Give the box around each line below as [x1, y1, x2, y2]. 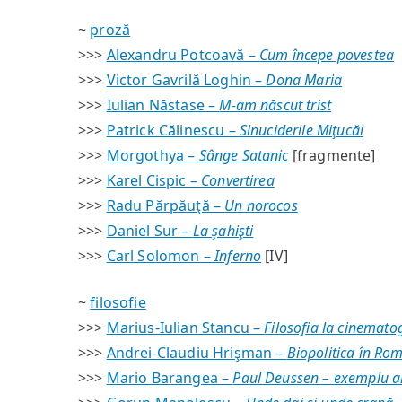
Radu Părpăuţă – [106, 196, 225, 215]
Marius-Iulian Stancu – [106, 318, 265, 337]
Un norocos [224, 196, 298, 215]
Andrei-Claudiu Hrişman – [106, 343, 287, 363]
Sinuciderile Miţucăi [239, 120, 364, 140]
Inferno [214, 246, 262, 266]
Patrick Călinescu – [106, 120, 240, 140]
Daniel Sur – [106, 221, 193, 240]
